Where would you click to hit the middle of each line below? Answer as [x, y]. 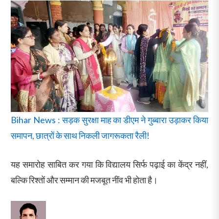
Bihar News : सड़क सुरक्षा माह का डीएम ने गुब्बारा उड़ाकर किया [109, 120]
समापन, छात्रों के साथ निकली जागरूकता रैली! [80, 135]
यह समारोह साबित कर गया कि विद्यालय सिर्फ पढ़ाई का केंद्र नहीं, [109, 164]
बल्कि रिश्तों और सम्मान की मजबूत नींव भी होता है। [85, 180]
